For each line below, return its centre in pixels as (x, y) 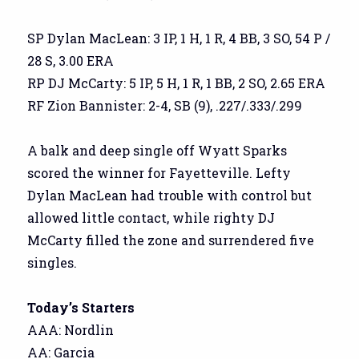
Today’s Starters (81, 307)
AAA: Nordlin (71, 329)
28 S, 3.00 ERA (71, 60)
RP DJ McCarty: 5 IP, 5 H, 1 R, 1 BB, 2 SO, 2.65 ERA (177, 83)
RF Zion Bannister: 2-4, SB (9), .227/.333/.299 (165, 105)
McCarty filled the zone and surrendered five (171, 240)
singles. (52, 262)
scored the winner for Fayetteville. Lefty (159, 172)
